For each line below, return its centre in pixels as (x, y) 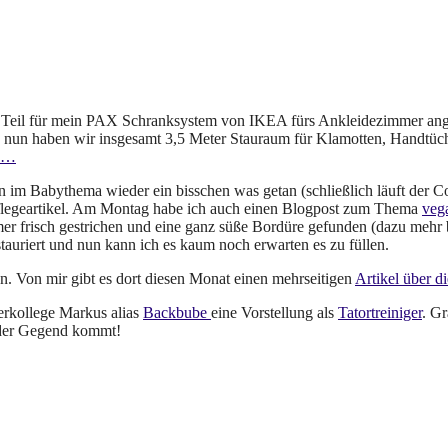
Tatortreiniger (380, 313)
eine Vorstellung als (274, 313)
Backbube (177, 313)
